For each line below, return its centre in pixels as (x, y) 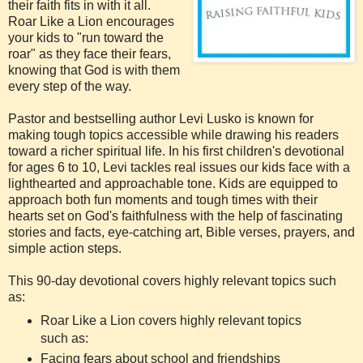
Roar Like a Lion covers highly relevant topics (171, 320)
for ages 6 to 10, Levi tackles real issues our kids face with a (179, 167)
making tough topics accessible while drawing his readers (173, 135)
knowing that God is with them (94, 70)
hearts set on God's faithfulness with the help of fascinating (175, 216)
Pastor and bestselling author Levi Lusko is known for (161, 118)
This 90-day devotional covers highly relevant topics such (172, 280)
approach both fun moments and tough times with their (163, 199)
